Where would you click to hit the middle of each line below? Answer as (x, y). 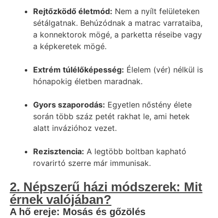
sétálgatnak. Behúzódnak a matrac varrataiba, (118, 23)
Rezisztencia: (59, 151)
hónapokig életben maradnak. (88, 81)
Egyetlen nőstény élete (148, 105)
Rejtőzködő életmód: (73, 11)
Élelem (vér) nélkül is (163, 70)
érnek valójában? (61, 200)
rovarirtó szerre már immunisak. (92, 163)
